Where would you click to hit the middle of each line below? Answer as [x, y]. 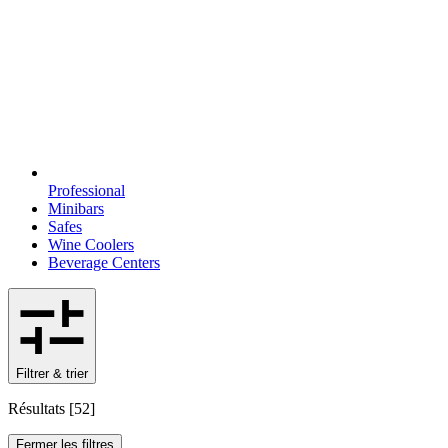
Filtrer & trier [52, 373]
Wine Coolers [91, 244]
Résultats [36, 408]
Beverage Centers [104, 262]
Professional [86, 190]
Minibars [76, 208]
